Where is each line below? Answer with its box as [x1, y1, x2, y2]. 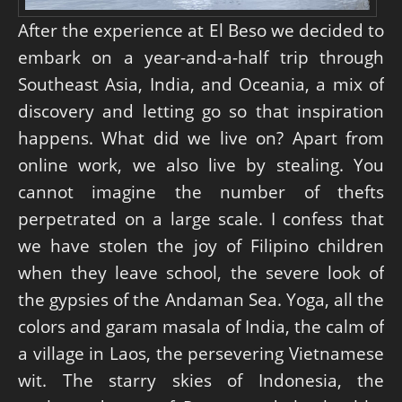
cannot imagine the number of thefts [18, 180, 384, 204]
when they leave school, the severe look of [18, 261, 384, 284]
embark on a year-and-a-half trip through [18, 46, 384, 69]
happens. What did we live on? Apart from [18, 127, 384, 150]
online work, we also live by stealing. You [18, 153, 384, 177]
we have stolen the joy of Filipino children [18, 234, 384, 258]
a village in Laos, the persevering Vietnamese [18, 342, 384, 365]
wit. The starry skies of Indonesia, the [18, 369, 384, 392]
